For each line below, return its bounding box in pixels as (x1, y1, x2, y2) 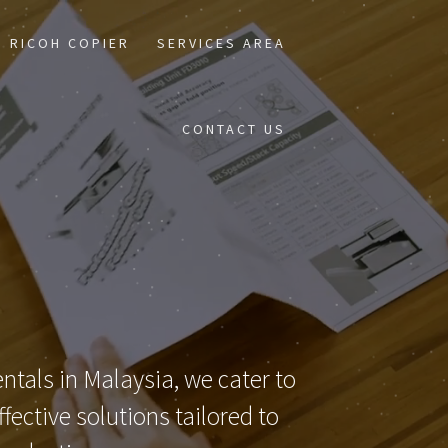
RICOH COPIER (10, 34, 131, 52)
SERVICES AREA (157, 34, 287, 52)
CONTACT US (182, 120, 287, 138)
